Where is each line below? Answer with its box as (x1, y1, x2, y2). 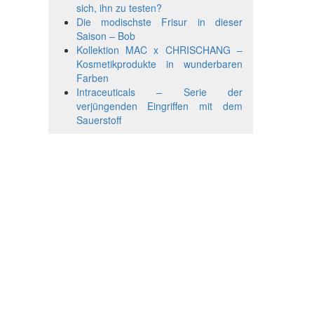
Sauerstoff (76, 112, 121, 127)
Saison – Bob (76, 28, 135, 43)
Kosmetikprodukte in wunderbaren (76, 56, 243, 71)
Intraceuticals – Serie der (76, 84, 243, 99)
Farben (76, 70, 109, 85)
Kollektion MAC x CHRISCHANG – (76, 42, 243, 57)
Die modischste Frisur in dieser (76, 14, 243, 29)
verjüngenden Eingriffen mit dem (76, 98, 243, 113)
